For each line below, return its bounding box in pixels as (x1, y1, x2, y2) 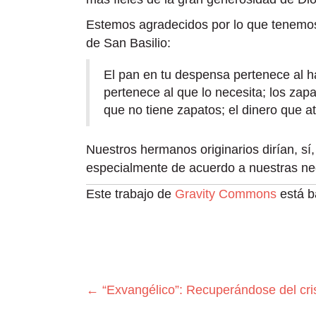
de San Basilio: (86, 36, 171, 50)
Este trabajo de (86, 187, 175, 201)
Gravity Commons (175, 187, 276, 201)
